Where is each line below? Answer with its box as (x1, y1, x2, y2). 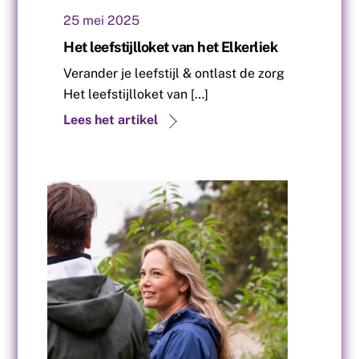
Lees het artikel (63, 112, 159, 128)
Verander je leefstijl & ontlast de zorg (63, 66, 285, 82)
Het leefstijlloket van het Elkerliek (63, 38, 278, 56)
